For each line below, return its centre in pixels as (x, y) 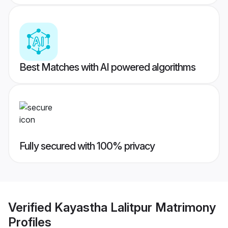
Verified (31, 207)
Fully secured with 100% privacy (87, 146)
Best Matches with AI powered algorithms (107, 67)
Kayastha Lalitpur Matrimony (135, 207)
